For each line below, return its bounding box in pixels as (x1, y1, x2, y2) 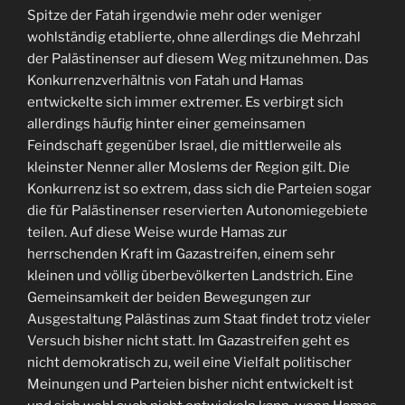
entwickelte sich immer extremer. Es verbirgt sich (27, 94, 344, 110)
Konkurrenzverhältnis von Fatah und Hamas (27, 72, 304, 89)
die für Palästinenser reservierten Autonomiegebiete (27, 202, 368, 219)
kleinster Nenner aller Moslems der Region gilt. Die (27, 159, 350, 175)
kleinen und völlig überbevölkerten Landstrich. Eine (27, 268, 353, 284)
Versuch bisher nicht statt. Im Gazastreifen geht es (27, 333, 350, 349)
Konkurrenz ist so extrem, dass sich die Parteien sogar (27, 181, 372, 197)
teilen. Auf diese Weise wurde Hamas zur (27, 224, 287, 240)
